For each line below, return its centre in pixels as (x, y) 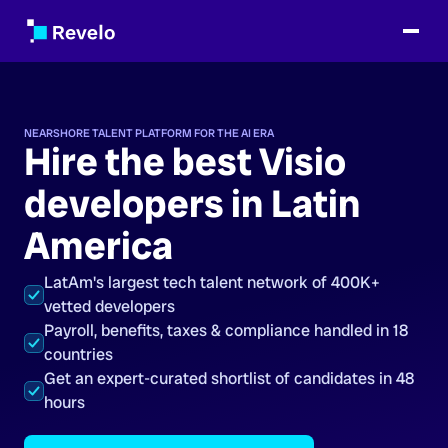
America (98, 246)
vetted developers (109, 306)
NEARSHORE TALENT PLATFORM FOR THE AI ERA (149, 133)
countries (78, 354)
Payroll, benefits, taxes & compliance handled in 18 (226, 330)
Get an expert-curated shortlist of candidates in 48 (229, 378)
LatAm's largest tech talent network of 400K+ (212, 282)
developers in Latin (192, 204)
